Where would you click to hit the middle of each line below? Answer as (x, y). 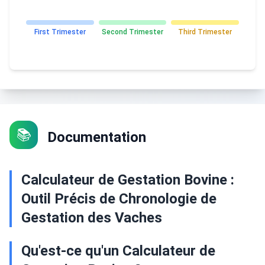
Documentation (97, 137)
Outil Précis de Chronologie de (119, 199)
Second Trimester (132, 32)
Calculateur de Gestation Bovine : (128, 180)
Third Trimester (205, 32)
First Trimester (60, 32)
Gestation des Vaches (92, 218)
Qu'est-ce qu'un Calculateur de (118, 251)
